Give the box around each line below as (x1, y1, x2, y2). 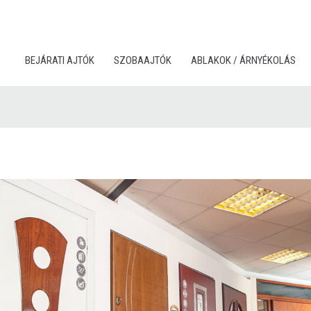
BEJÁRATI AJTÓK (25, 54, 94, 67)
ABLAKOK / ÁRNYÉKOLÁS (191, 54, 296, 67)
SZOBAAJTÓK (114, 54, 171, 67)
